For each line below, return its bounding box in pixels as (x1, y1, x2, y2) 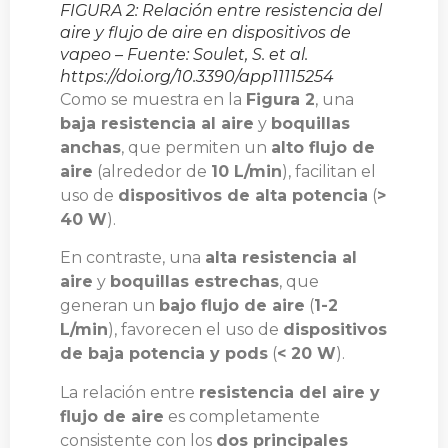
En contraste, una (60, 248, 205, 268)
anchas (60, 137, 121, 157)
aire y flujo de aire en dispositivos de (60, 22, 351, 42)
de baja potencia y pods (60, 344, 268, 364)
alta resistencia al (205, 248, 357, 268)
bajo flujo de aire (159, 296, 305, 316)
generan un (60, 296, 159, 316)
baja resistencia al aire (60, 113, 254, 133)
